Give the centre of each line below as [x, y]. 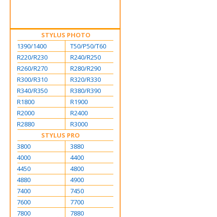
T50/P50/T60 [88, 46]
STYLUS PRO [61, 135]
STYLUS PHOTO [66, 35]
